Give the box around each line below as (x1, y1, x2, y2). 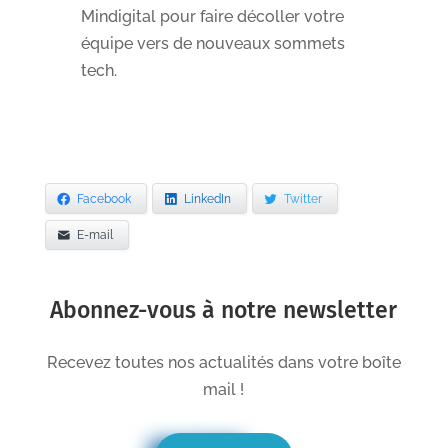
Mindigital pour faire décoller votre (80, 6, 344, 26)
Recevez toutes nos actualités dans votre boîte (46, 353, 401, 373)
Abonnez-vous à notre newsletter (50, 296, 398, 325)
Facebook (76, 191, 131, 206)
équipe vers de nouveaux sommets (80, 33, 345, 53)
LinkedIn (183, 191, 231, 206)
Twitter (283, 191, 322, 206)
